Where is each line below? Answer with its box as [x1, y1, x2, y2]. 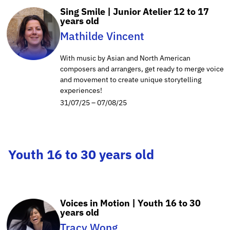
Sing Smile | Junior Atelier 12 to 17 [60, 5, 209, 17]
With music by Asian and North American [60, 53, 190, 63]
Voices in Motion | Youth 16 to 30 [60, 197, 201, 209]
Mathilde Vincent [60, 28, 144, 43]
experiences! [60, 85, 102, 95]
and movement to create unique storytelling [60, 74, 201, 84]
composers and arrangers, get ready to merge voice [60, 64, 224, 73]
